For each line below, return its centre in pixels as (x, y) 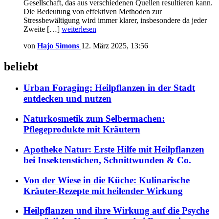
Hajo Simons (58, 45)
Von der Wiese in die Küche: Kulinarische (107, 180)
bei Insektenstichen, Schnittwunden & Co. (107, 160)
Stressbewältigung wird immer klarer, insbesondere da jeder (115, 20)
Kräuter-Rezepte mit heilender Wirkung (103, 191)
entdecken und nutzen (67, 99)
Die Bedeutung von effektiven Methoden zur (93, 11)
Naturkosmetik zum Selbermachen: (94, 119)
